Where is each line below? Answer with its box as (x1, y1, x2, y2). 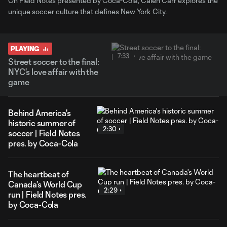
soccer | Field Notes (8, 128, 80, 138)
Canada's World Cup (8, 179, 83, 189)
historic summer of (8, 118, 76, 128)
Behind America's (8, 108, 71, 118)
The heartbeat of (8, 169, 69, 179)
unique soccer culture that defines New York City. (8, 7, 167, 16)
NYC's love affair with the (8, 67, 98, 77)
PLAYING (11, 45, 40, 52)
